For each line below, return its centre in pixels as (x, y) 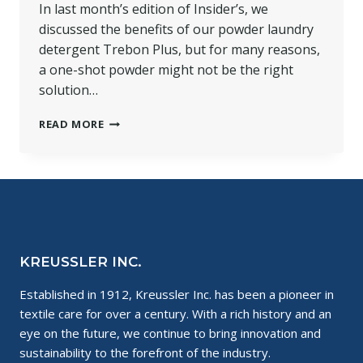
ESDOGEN (131, 186)
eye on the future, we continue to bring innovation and (170, 333)
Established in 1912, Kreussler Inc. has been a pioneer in (177, 295)
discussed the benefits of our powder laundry (176, 30)
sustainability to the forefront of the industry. (145, 353)
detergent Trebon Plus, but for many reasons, (179, 50)
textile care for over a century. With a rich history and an (175, 314)
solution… (68, 90)
